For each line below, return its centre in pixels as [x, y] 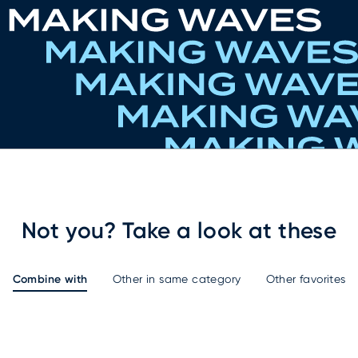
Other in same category [177, 279]
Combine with [50, 280]
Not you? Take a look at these [179, 231]
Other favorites [306, 279]
